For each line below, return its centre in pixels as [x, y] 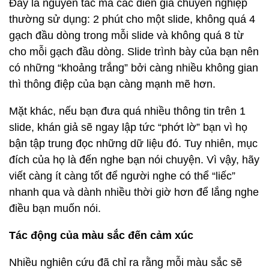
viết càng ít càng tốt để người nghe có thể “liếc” [122, 176]
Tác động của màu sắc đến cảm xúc [101, 235]
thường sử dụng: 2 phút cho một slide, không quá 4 [132, 19]
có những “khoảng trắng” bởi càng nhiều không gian [134, 68]
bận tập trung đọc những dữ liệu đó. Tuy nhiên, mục [133, 144]
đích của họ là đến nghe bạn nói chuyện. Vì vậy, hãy [134, 160]
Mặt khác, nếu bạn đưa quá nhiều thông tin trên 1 [127, 111]
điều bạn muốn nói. [55, 208]
